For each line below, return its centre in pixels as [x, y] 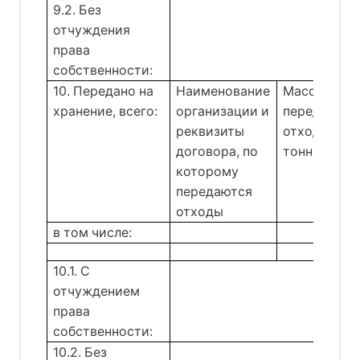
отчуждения [92, 30]
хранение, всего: [106, 111]
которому [208, 171]
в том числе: [93, 232]
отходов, [311, 131]
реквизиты [211, 131]
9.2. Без [78, 10]
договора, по [217, 151]
